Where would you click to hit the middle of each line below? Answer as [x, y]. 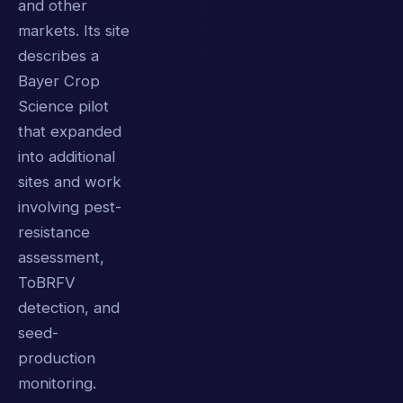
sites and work [70, 182]
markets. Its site [74, 31]
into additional [67, 157]
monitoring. [57, 384]
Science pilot [63, 107]
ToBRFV [47, 283]
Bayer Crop [59, 81]
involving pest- [70, 207]
